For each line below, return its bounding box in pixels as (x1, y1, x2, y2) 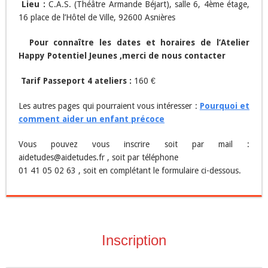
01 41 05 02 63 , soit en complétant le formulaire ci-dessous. (19, 166, 241, 176)
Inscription (102, 232, 166, 249)
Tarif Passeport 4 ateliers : (21, 76, 134, 86)
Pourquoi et (199, 101, 250, 111)
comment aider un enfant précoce (19, 114, 165, 124)
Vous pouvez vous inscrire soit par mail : (19, 139, 249, 150)
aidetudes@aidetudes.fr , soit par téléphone (19, 153, 178, 163)
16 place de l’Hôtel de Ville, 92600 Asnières (19, 13, 175, 23)
